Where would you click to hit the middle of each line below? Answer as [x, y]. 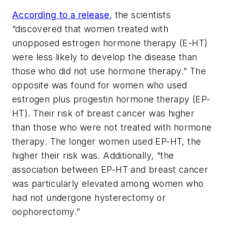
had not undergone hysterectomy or [89, 197]
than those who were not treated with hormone [112, 127]
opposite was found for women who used [100, 85]
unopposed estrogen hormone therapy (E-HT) [110, 43]
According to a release [61, 15]
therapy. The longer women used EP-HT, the [107, 141]
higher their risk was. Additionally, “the [93, 155]
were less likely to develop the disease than [105, 57]
